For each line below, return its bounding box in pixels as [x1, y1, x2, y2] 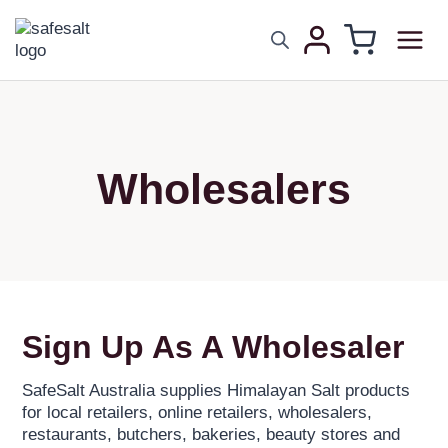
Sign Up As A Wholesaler [22, 329, 405, 365]
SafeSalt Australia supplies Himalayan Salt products [22, 381, 411, 400]
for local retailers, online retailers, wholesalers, [22, 403, 373, 422]
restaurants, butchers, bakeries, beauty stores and [22, 425, 401, 444]
